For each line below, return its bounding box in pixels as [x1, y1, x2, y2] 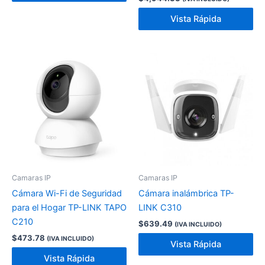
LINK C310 [138, 202, 182, 214]
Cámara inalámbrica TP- [138, 188, 234, 199]
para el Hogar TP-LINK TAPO [12, 202, 127, 214]
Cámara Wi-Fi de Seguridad [12, 188, 122, 199]
